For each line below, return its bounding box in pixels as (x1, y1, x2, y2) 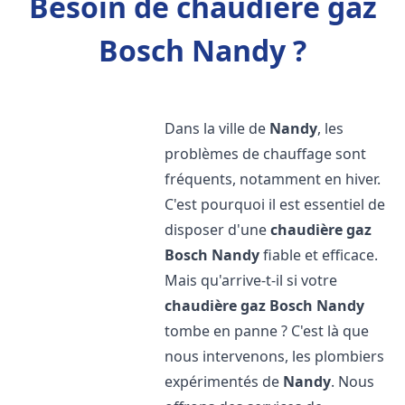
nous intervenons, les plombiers (165, 346, 385, 366)
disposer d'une (165, 220, 271, 240)
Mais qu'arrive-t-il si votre (165, 270, 338, 290)
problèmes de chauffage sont (165, 144, 367, 164)
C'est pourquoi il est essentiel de (165, 194, 386, 214)
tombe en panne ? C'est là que (165, 321, 370, 341)
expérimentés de (165, 372, 284, 391)
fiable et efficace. (259, 245, 379, 265)
